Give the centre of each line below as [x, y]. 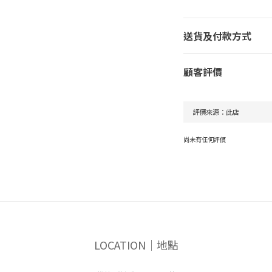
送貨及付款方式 [217, 36]
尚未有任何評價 [204, 139]
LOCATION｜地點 [136, 245]
